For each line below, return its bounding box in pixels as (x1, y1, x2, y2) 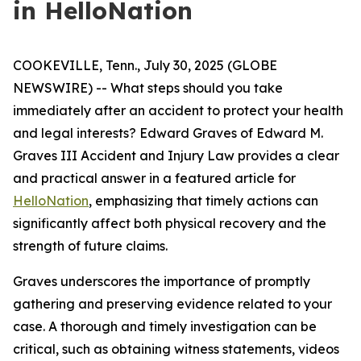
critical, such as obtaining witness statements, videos (13, 341, 339, 357)
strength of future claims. (13, 238, 168, 254)
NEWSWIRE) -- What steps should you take (13, 80, 283, 96)
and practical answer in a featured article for (13, 170, 296, 186)
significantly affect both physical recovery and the (13, 215, 326, 231)
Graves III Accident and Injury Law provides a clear (13, 147, 339, 164)
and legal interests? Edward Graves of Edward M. (13, 125, 323, 141)
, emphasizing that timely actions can (89, 193, 318, 209)
